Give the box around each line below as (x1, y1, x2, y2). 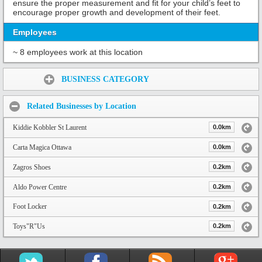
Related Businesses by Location (27, 102, 136, 111)
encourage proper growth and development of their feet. (13, 8, 220, 18)
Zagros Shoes (13, 163, 51, 171)
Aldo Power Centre (13, 182, 67, 191)
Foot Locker (13, 202, 47, 211)
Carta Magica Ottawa (13, 143, 71, 152)
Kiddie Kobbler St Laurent (13, 123, 87, 132)
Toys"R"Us (13, 222, 45, 231)
